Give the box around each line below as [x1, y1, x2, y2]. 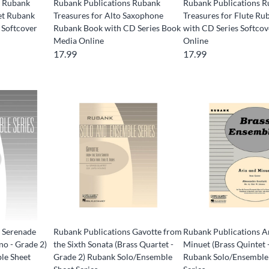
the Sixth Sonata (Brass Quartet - [53, 238, 174, 249]
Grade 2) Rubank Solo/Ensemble [53, 251, 172, 262]
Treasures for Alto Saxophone [53, 10, 163, 20]
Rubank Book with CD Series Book [53, 22, 181, 33]
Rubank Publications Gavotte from [53, 226, 182, 237]
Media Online [53, 35, 104, 46]
